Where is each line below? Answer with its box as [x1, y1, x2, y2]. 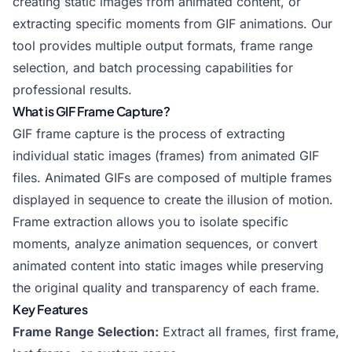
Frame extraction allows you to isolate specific [13, 214, 288, 229]
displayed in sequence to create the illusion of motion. [13, 192, 333, 207]
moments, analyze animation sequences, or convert [13, 236, 317, 251]
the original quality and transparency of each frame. [13, 280, 320, 295]
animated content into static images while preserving [13, 258, 324, 273]
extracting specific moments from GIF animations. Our [13, 16, 332, 31]
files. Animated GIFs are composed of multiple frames [13, 170, 332, 185]
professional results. [13, 82, 132, 97]
